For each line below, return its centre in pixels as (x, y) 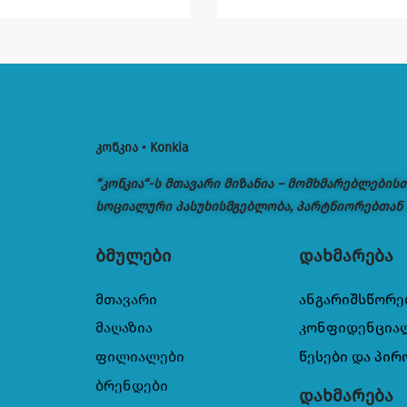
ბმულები (133, 255)
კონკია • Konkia (142, 147)
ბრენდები (131, 385)
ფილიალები (139, 357)
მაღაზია (124, 328)
